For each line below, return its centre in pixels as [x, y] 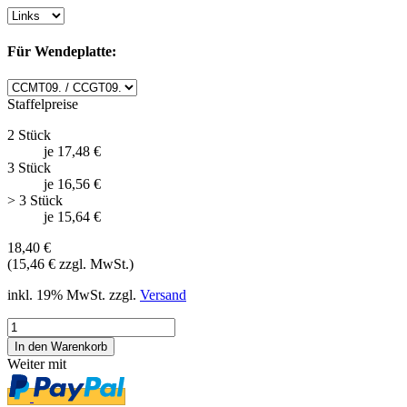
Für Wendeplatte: [62, 52]
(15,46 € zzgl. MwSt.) [70, 264]
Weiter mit [37, 364]
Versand [163, 295]
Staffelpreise [43, 104]
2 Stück [29, 135]
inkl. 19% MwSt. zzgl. [74, 295]
